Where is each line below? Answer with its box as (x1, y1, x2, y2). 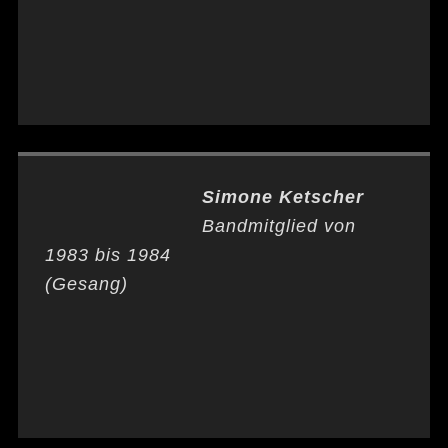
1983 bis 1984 (44, 245, 171, 265)
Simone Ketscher (201, 187, 364, 207)
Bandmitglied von (201, 216, 356, 236)
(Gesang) (44, 274, 128, 294)
